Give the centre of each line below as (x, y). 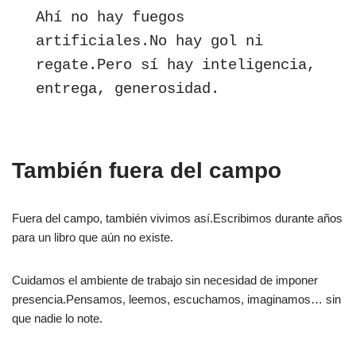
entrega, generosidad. (128, 89)
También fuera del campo (147, 170)
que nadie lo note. (57, 318)
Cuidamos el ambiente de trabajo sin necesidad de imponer (165, 280)
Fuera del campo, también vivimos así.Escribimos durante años (177, 218)
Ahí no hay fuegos (110, 17)
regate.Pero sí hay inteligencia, (176, 65)
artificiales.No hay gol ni (149, 41)
